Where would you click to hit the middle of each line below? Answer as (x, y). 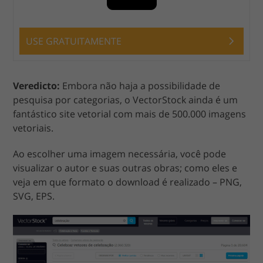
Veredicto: (37, 85)
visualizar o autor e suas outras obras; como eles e (125, 168)
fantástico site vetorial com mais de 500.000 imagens (130, 114)
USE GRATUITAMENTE (74, 41)
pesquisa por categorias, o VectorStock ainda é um (126, 100)
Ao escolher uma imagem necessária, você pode (120, 154)
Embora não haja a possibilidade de (140, 85)
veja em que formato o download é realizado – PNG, (128, 182)
